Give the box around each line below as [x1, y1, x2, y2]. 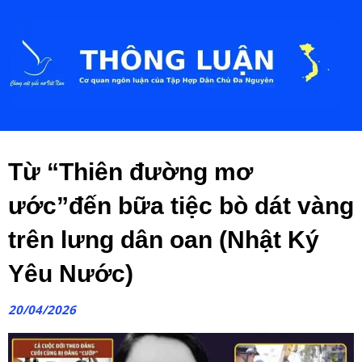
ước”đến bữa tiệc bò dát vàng [8, 192, 354, 219]
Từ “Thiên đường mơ [8, 158, 253, 185]
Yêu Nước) [8, 259, 133, 287]
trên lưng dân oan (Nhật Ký [8, 225, 319, 253]
